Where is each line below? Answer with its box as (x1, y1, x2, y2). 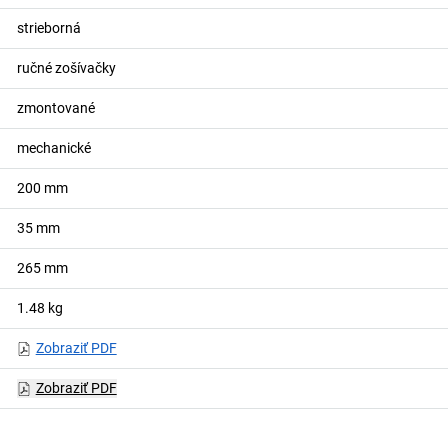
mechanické (16, 140, 91, 156)
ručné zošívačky (16, 60, 116, 76)
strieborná (16, 20, 81, 36)
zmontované (16, 100, 95, 116)
